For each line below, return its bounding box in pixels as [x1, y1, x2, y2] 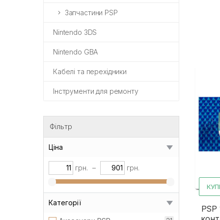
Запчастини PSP [64, 8, 118, 17]
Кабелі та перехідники [53, 67, 127, 76]
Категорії [49, 198, 81, 207]
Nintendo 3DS [53, 28, 97, 37]
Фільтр [50, 122, 72, 131]
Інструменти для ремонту [53, 87, 138, 96]
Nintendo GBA [53, 48, 98, 56]
